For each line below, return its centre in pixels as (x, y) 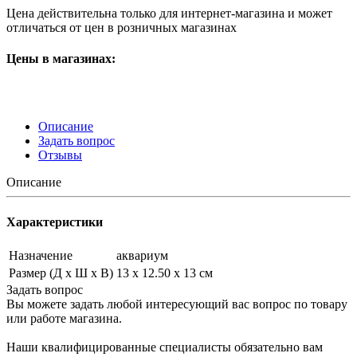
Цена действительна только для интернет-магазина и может (169, 13)
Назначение (41, 255)
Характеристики (55, 222)
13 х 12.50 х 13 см (165, 273)
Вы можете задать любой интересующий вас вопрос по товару (177, 304)
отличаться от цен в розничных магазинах (122, 27)
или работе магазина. (64, 318)
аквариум (142, 255)
